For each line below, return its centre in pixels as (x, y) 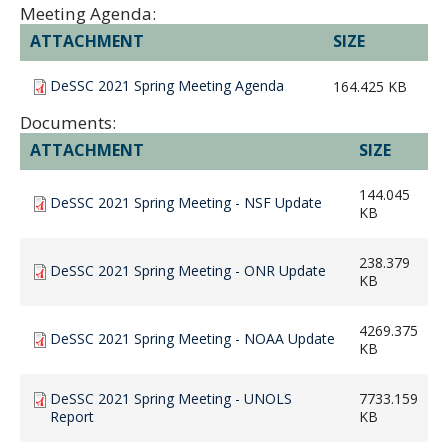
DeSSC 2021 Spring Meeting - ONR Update (188, 270)
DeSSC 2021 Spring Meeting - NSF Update (186, 202)
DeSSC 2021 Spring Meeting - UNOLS (170, 398)
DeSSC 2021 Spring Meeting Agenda (167, 85)
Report (71, 416)
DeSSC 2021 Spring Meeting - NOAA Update (192, 338)
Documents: (68, 122)
